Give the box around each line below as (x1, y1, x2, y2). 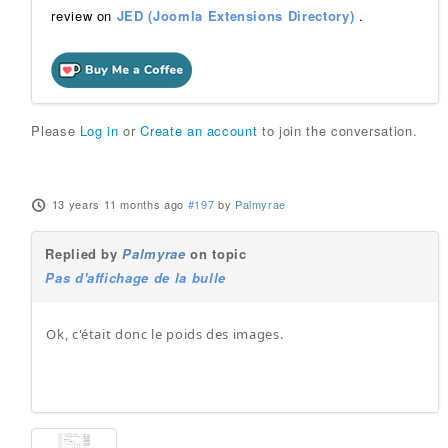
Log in (79, 121, 119, 140)
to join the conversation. (257, 121, 418, 140)
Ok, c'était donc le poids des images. (46, 325, 284, 343)
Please (31, 121, 80, 140)
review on (51, 6, 117, 25)
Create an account (140, 121, 258, 140)
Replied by (45, 244, 123, 263)
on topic (185, 244, 247, 263)
